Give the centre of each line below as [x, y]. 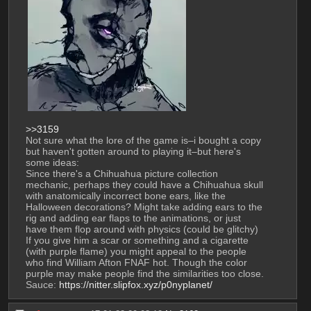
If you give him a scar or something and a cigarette [137, 241]
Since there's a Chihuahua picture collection [121, 174]
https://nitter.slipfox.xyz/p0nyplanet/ [135, 285]
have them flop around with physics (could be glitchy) [142, 229]
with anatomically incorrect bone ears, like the [125, 196]
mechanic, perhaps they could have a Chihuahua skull [144, 185]
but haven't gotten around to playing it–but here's [133, 152]
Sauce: [42, 285]
